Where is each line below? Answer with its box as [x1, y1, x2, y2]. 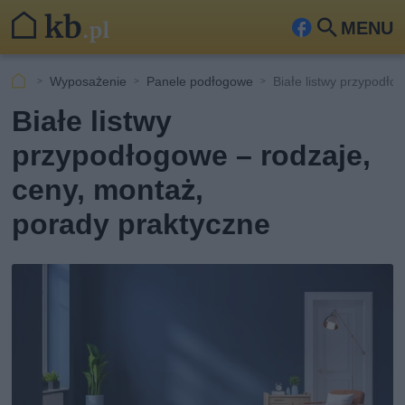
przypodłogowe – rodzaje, [12, 138, 372, 173]
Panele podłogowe [146, 73, 254, 89]
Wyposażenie [50, 73, 127, 89]
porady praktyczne [12, 207, 271, 241]
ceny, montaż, [12, 173, 204, 207]
